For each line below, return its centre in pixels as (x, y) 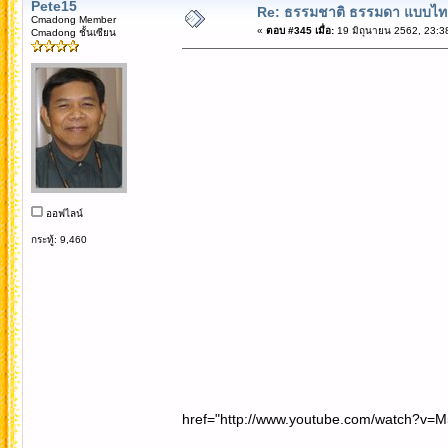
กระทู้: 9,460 (58, 239)
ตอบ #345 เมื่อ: (299, 30)
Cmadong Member (73, 19)
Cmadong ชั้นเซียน (73, 32)
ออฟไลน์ (62, 213)
